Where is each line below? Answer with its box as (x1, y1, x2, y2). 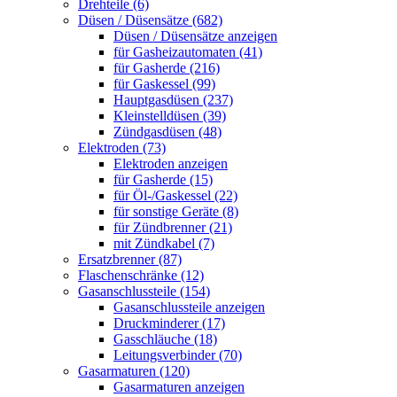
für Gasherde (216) (113, 59, 220, 75)
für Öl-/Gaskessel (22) (113, 187, 237, 203)
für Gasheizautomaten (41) (113, 43, 262, 59)
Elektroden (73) (78, 139, 166, 155)
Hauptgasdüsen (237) (113, 91, 233, 107)
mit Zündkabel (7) (113, 235, 214, 251)
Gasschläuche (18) (113, 331, 217, 346)
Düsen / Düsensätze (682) (78, 12, 222, 27)
